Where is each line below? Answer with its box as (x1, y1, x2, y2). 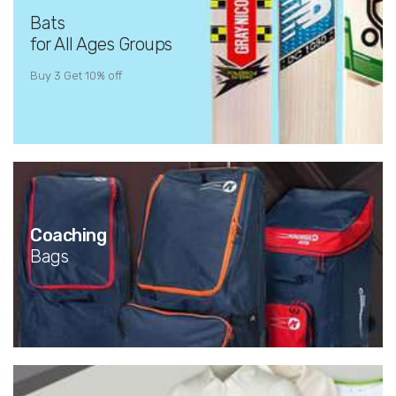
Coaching (30, 225, 110, 247)
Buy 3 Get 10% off (30, 68, 122, 82)
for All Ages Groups (30, 33, 172, 55)
